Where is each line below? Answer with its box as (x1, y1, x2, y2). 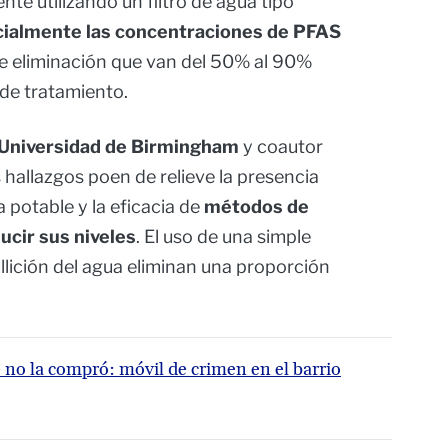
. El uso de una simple (136, 226, 311, 248)
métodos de (204, 196, 309, 218)
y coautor (239, 136, 323, 158)
